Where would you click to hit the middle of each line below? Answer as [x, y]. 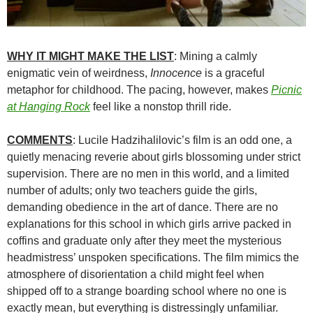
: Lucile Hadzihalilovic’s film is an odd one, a [182, 140]
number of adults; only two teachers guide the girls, [132, 190]
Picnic [286, 89]
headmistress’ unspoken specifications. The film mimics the [153, 257]
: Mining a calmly [216, 56]
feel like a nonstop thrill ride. [161, 106]
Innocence [176, 73]
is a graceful [233, 73]
